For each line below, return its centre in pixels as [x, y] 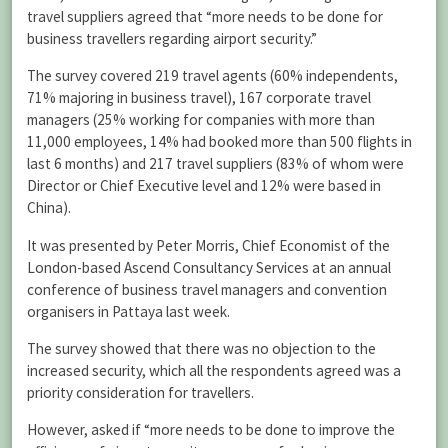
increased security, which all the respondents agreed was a [214, 370]
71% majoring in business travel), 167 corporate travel [199, 98]
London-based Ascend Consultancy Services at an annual [209, 267]
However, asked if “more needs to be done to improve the [211, 429]
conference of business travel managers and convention [207, 289]
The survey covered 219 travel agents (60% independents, [212, 76]
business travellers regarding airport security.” [172, 39]
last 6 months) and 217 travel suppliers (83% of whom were [215, 164]
